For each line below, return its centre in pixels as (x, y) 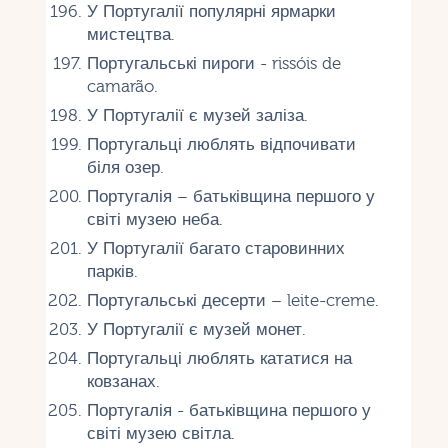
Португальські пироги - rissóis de (213, 63)
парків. (112, 271)
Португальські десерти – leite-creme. (232, 300)
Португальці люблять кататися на (219, 358)
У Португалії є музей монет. (196, 329)
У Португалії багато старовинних (215, 248)
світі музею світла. (160, 433)
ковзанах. (123, 381)
